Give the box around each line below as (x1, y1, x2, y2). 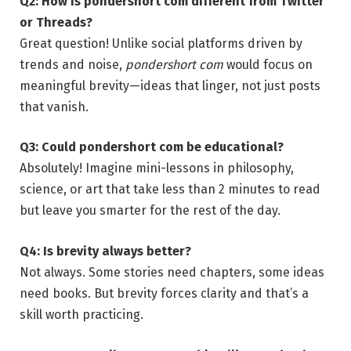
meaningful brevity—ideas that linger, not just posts (20, 78, 320, 93)
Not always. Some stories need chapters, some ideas (20, 264, 324, 280)
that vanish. (20, 99, 89, 114)
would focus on (223, 56, 313, 72)
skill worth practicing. (20, 306, 143, 322)
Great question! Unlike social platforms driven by (20, 35, 302, 51)
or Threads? (20, 14, 92, 30)
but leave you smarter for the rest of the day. (20, 203, 280, 219)
